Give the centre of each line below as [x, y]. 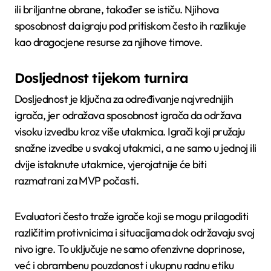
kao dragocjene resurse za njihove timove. [109, 42]
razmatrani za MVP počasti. [77, 181]
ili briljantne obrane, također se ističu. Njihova [117, 9]
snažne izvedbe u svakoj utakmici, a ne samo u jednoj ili [135, 148]
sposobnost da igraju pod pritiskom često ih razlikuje [130, 25]
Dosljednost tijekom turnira [102, 78]
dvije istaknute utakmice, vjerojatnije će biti [111, 164]
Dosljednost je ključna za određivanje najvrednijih [124, 99]
